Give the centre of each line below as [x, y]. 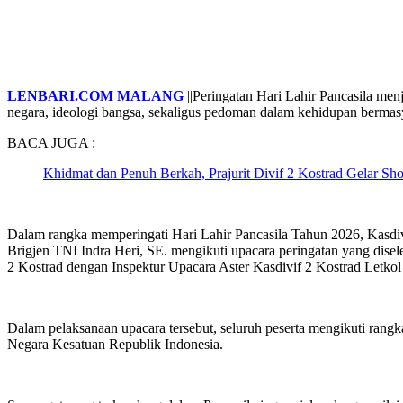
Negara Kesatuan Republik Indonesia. [115, 344]
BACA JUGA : [51, 142]
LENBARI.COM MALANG [95, 95]
